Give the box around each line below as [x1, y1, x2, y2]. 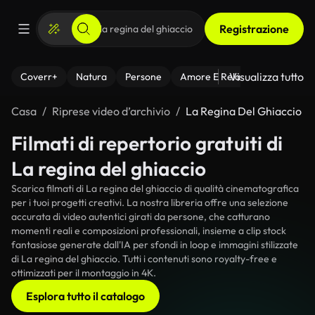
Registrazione [219, 22, 289, 36]
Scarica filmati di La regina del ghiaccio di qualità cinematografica [11, 182, 299, 195]
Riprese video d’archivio [52, 104, 170, 118]
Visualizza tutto [229, 70, 304, 84]
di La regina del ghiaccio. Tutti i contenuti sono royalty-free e [11, 252, 277, 265]
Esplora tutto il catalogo [26, 289, 145, 303]
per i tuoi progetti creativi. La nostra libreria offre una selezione [11, 196, 288, 209]
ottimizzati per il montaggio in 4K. [11, 266, 156, 279]
